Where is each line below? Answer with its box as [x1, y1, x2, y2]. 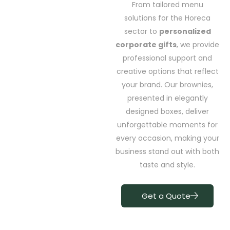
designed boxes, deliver [126, 106, 209, 117]
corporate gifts [116, 40, 177, 50]
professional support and [123, 53, 212, 64]
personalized [159, 26, 211, 37]
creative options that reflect [116, 66, 219, 77]
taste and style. [140, 160, 195, 170]
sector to [124, 26, 159, 37]
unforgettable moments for [117, 120, 218, 130]
